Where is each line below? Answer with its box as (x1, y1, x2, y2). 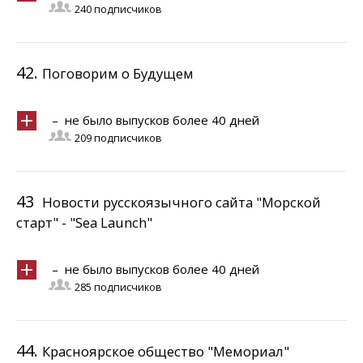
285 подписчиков (75, 280, 161, 294)
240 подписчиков (75, 2, 161, 16)
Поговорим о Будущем (42, 64, 194, 83)
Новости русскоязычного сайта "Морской (42, 193, 321, 211)
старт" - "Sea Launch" (16, 213, 152, 232)
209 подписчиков (75, 131, 161, 145)
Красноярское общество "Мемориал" (42, 342, 289, 361)
